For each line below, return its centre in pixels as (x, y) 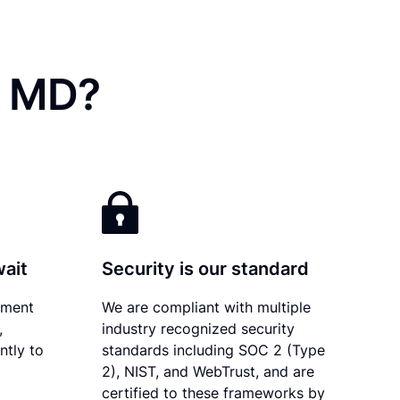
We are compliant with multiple (207, 307)
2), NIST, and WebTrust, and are (208, 371)
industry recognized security (199, 328)
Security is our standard (206, 268)
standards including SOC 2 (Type (214, 350)
